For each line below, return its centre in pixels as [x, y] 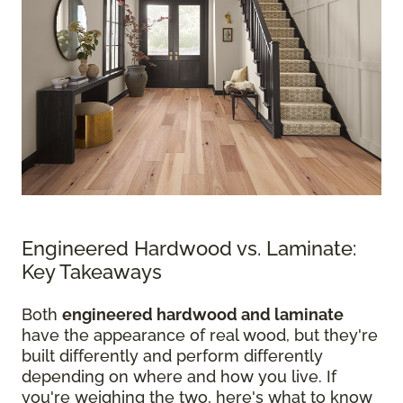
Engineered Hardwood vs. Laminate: [189, 248]
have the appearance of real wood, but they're [200, 335]
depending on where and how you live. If [179, 376]
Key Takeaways [92, 272]
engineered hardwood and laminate [203, 314]
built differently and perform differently [172, 356]
